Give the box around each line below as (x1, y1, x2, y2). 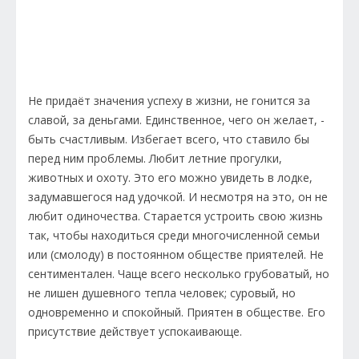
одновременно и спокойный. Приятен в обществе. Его (28, 305, 325, 321)
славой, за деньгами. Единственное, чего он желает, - (28, 112, 325, 128)
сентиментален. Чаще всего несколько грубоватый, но (28, 266, 329, 282)
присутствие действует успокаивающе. (28, 324, 245, 340)
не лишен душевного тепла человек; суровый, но (28, 285, 296, 301)
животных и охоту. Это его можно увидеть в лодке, (28, 170, 313, 186)
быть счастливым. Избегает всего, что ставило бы (28, 131, 309, 147)
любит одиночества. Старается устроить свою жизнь (28, 208, 323, 224)
